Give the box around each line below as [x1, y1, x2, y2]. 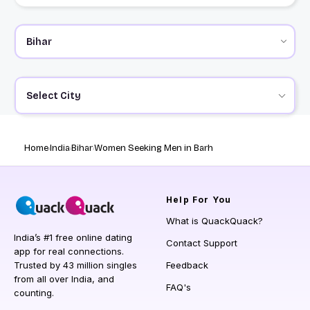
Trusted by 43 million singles [14, 259, 137, 271]
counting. [14, 287, 54, 299]
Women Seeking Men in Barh [94, 143, 213, 154]
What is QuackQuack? [166, 215, 263, 227]
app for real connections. [14, 246, 124, 257]
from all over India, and [14, 273, 114, 285]
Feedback [166, 259, 208, 271]
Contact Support [166, 237, 237, 249]
